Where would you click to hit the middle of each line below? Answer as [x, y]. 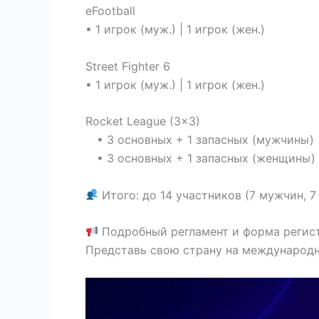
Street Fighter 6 [128, 66]
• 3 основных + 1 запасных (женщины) [200, 158]
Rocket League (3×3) [143, 121]
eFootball [110, 11]
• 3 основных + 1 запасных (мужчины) [200, 140]
